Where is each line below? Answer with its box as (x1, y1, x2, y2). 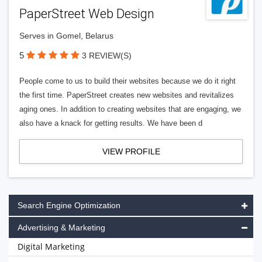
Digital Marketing (18, 241, 85, 252)
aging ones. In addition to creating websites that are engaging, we (19, 105, 241, 113)
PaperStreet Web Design (19, 6, 154, 21)
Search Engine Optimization (18, 201, 120, 210)
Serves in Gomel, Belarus (19, 31, 113, 40)
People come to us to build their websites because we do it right (19, 77, 236, 85)
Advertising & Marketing (18, 223, 105, 232)
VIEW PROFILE (102, 147, 160, 156)
